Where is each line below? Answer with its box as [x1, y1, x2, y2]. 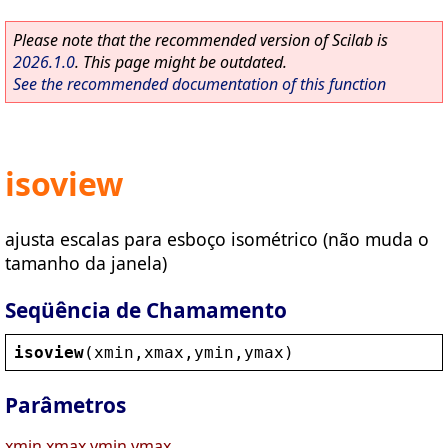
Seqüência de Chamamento [5, 295, 287, 324]
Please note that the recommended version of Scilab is [13, 29, 388, 51]
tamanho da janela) [5, 250, 167, 275]
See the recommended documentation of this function [13, 73, 386, 95]
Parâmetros [5, 391, 126, 420]
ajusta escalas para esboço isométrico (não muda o [5, 226, 429, 251]
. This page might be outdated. [75, 51, 287, 73]
